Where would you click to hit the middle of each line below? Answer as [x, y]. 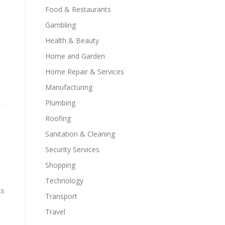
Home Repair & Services [85, 72]
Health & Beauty [72, 40]
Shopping [60, 165]
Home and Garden [75, 56]
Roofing [58, 118]
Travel [55, 212]
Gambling [61, 25]
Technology [64, 181]
